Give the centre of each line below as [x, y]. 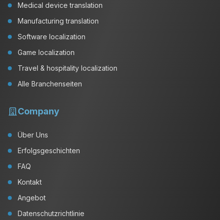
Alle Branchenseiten [50, 84]
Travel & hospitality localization [68, 68]
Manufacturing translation [58, 21]
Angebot [32, 198]
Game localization [46, 52]
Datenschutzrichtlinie [51, 213]
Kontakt [30, 182]
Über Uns [33, 135]
